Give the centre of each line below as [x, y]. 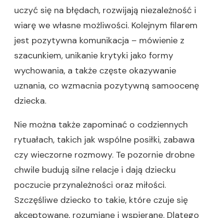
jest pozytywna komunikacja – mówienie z [99, 40]
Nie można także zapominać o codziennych [101, 125]
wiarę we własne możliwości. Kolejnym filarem [106, 25]
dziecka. [30, 101]
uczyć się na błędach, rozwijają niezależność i [105, 10]
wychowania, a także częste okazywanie [95, 71]
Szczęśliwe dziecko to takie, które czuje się [101, 200]
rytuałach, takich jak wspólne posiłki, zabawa [104, 140]
